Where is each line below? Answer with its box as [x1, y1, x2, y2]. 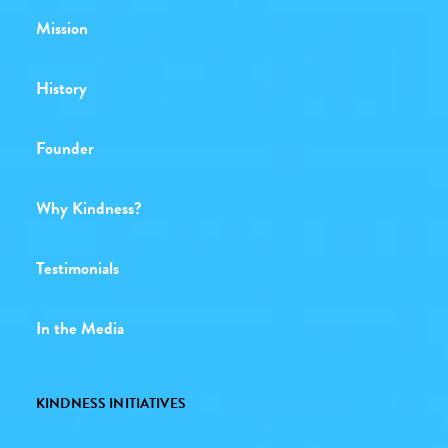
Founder [36, 136, 94, 161]
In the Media [36, 316, 124, 341]
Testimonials [36, 256, 119, 281]
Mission [36, 16, 88, 41]
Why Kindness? [36, 196, 142, 221]
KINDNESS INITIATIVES [36, 393, 186, 414]
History [36, 76, 87, 101]
